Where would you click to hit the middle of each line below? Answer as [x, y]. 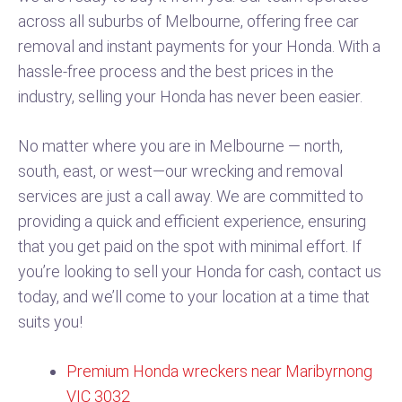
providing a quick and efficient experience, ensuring [192, 221]
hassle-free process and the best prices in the [176, 71]
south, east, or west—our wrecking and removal [180, 171]
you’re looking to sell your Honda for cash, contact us [200, 271]
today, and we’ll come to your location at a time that [194, 297]
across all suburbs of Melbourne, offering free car [188, 21]
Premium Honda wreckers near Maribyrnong [219, 371]
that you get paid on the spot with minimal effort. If [190, 246]
